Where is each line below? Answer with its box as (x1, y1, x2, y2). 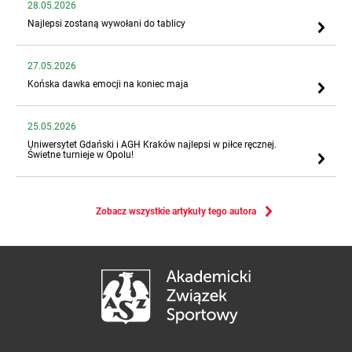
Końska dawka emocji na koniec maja (27, 78, 189, 90)
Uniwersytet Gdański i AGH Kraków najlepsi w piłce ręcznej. (27, 138, 277, 150)
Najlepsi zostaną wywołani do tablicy (27, 17, 185, 29)
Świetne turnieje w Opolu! (27, 148, 134, 160)
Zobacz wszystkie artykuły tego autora (96, 205, 256, 217)
